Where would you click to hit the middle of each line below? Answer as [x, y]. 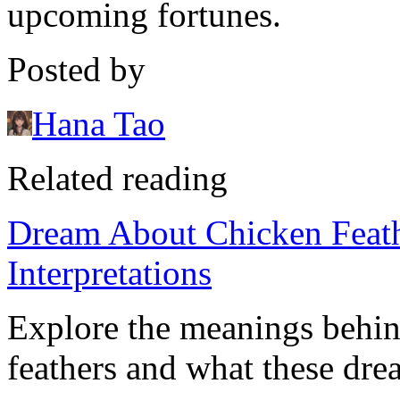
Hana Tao [99, 124]
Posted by [76, 70]
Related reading [117, 179]
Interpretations [109, 273]
